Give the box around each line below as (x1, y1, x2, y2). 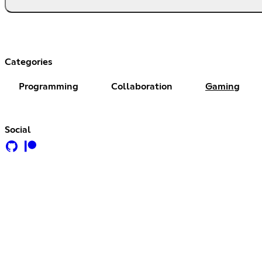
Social (5, 125, 31, 135)
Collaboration (111, 81, 173, 91)
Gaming (205, 81, 240, 91)
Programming (19, 81, 78, 91)
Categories (5, 57, 53, 67)
